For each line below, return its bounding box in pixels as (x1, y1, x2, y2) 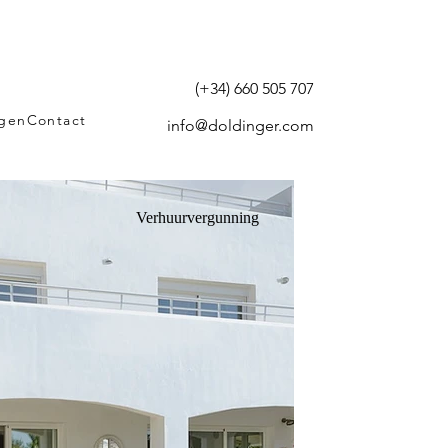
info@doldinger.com (166, 115, 314, 135)
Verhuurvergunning (135, 209, 259, 226)
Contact (26, 110, 87, 129)
